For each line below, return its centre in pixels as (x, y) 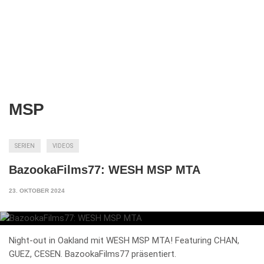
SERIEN (25, 146)
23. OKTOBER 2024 (37, 190)
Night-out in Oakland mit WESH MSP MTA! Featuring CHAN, (124, 241)
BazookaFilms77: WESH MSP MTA (105, 169)
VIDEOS (63, 146)
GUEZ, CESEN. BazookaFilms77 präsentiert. (93, 254)
